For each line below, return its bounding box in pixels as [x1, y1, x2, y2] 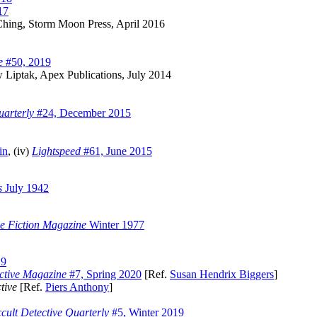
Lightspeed [32, 145, 81, 158]
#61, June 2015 [81, 145, 152, 158]
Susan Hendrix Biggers [170, 268, 274, 281]
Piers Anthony [45, 281, 109, 294]
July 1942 [2, 182, 49, 195]
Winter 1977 [86, 219, 144, 231]
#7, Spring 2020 [67, 268, 142, 281]
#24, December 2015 [34, 107, 131, 120]
